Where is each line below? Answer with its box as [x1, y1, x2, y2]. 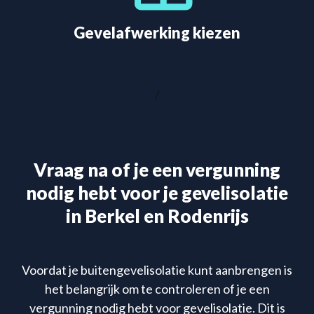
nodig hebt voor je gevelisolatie [26, 181, 288, 204]
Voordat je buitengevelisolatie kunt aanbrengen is [22, 261, 292, 278]
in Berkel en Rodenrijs [65, 204, 249, 227]
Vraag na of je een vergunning [34, 158, 280, 181]
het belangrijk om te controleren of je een [44, 280, 270, 296]
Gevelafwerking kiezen [74, 22, 240, 42]
